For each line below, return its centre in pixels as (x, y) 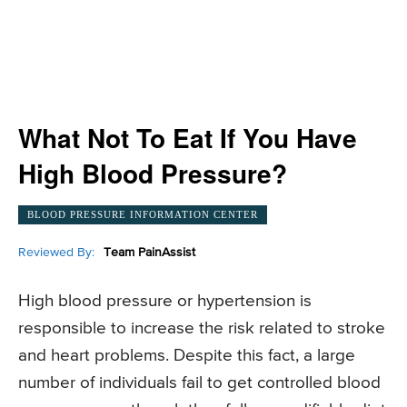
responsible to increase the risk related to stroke (202, 329)
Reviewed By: (56, 252)
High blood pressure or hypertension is (165, 302)
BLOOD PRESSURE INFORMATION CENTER (143, 214)
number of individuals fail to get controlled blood (199, 383)
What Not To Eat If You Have (188, 138)
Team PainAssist (149, 252)
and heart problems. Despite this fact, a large (187, 356)
